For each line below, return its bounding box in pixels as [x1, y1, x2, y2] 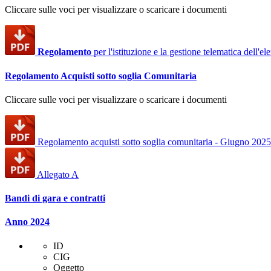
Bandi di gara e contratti [5, 193, 105, 204]
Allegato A [37, 169, 79, 180]
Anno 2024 [5, 217, 50, 227]
